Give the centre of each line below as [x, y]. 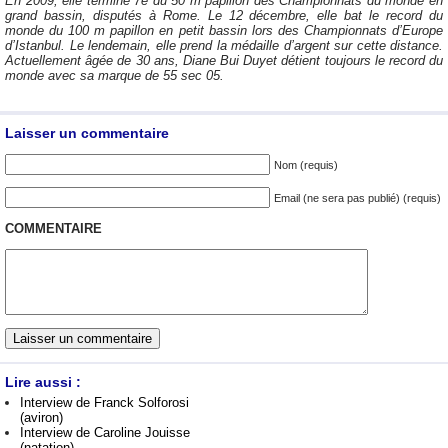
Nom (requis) [306, 164]
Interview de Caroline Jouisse [105, 432]
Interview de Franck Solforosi [104, 402]
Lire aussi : [43, 381]
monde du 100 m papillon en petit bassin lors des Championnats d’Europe [224, 31]
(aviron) [41, 417]
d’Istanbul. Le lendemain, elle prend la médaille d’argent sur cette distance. [224, 46]
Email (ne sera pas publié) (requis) [357, 198]
